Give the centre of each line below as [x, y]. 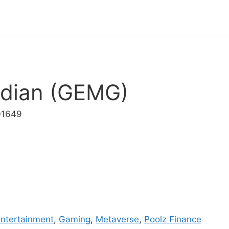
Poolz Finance [173, 219]
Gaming [75, 219]
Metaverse [117, 219]
